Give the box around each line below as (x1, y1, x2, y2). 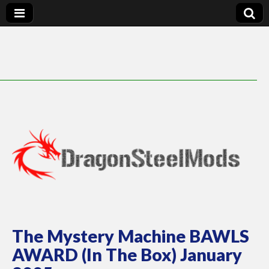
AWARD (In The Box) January (12, 244, 242, 265)
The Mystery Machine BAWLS (12, 226, 249, 247)
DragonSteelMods (12, 201, 209, 230)
